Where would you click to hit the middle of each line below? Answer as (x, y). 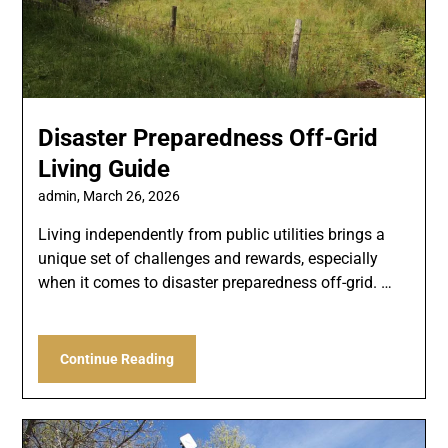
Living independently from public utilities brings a (212, 234)
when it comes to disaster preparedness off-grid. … (215, 282)
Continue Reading (117, 359)
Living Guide (104, 169)
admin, (61, 196)
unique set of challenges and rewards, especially (208, 258)
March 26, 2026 (132, 196)
